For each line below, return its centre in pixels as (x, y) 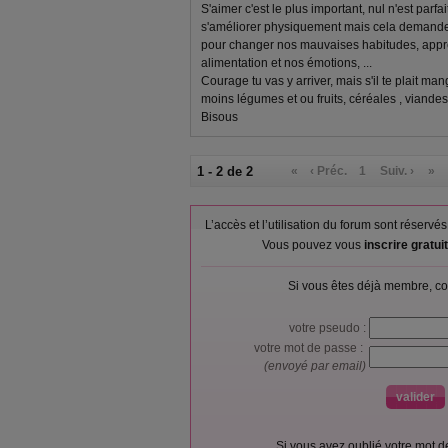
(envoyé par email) (316, 366)
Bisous (219, 117)
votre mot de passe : (311, 348)
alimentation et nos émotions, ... (286, 63)
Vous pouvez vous (312, 245)
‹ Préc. (329, 171)
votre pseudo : (329, 328)
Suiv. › (397, 171)
